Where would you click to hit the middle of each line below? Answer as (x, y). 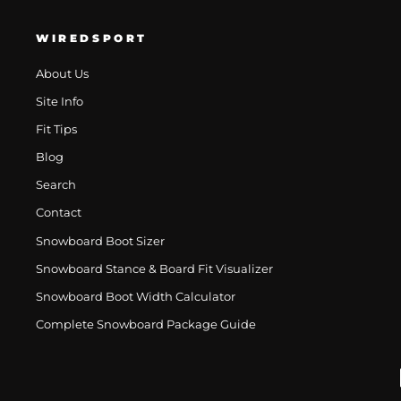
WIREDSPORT (92, 38)
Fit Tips (56, 129)
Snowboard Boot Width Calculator (136, 297)
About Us (62, 73)
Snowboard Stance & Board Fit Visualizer (154, 269)
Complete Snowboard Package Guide (146, 325)
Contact (59, 213)
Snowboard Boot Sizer (100, 241)
